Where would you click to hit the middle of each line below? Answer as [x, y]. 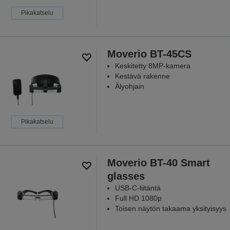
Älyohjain [129, 87]
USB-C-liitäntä [138, 188]
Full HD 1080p [138, 198]
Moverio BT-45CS [149, 54]
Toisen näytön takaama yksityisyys [170, 208]
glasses [126, 176]
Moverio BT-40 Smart [158, 162]
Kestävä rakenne [142, 76]
